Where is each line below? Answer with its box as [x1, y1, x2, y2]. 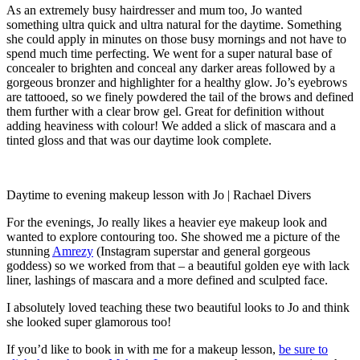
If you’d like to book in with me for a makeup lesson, [6, 342, 279, 356]
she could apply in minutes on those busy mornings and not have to [6, 31, 346, 46]
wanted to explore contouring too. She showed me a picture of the [6, 229, 340, 243]
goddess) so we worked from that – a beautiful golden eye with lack [6, 258, 350, 272]
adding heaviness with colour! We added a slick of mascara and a [6, 118, 336, 133]
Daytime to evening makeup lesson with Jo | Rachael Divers [6, 187, 311, 202]
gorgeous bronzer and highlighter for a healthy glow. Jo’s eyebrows [6, 75, 347, 89]
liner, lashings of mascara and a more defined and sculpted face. [6, 272, 328, 287]
